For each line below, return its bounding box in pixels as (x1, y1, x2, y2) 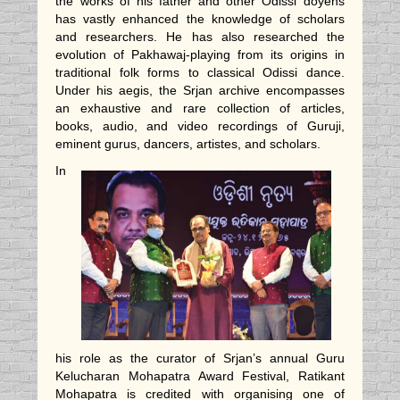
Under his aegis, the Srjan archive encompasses (55, 83, 345, 98)
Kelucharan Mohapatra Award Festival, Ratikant (55, 369, 345, 384)
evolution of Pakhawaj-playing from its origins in (55, 47, 345, 62)
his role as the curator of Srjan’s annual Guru (55, 351, 345, 366)
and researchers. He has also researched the (55, 29, 345, 45)
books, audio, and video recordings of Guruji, (55, 119, 345, 134)
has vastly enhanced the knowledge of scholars (55, 12, 345, 27)
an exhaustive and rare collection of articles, (55, 101, 345, 116)
